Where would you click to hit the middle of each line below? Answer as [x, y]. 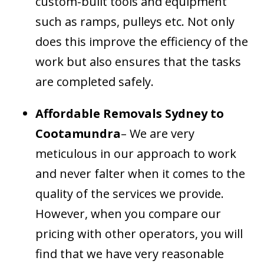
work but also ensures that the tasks [138, 62]
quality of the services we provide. [130, 194]
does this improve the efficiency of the [142, 42]
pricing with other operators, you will [139, 234]
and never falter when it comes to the [140, 174]
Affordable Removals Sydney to [130, 113]
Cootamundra [78, 133]
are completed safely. [95, 82]
